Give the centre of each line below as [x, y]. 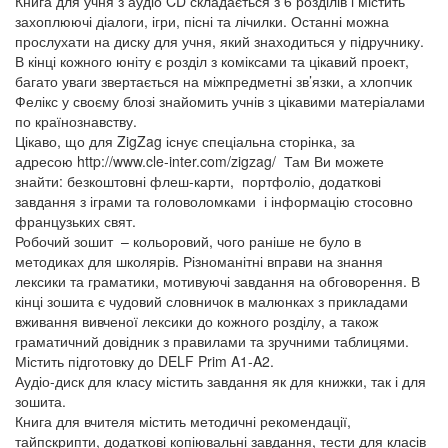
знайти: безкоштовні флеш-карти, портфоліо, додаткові [198, 181]
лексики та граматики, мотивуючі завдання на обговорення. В [217, 281]
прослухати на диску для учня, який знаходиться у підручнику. [219, 41]
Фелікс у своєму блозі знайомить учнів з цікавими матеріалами [220, 101]
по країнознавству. [76, 121]
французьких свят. [75, 221]
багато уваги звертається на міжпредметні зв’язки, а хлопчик [213, 81]
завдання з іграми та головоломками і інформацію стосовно [214, 201]
